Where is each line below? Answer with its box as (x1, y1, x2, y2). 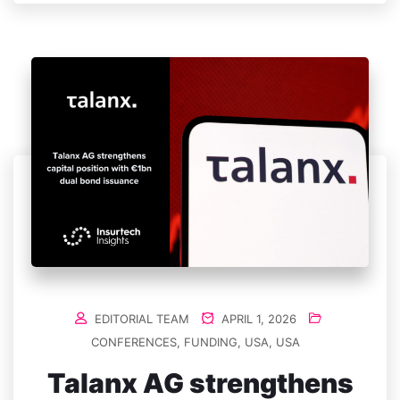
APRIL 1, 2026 (218, 311, 296, 326)
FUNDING (184, 334, 237, 349)
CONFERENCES (91, 334, 177, 349)
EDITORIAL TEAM (95, 311, 189, 326)
